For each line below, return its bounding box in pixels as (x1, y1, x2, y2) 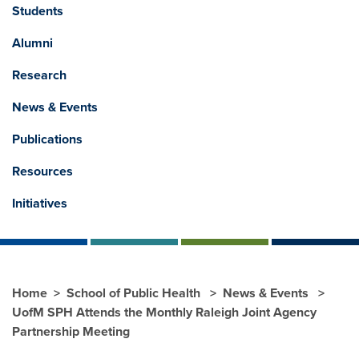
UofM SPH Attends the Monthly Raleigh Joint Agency (12, 304, 317, 321)
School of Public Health (67, 284, 204, 301)
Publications (12, 131, 83, 147)
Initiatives (12, 195, 67, 212)
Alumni (12, 34, 53, 51)
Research (12, 67, 67, 83)
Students (12, 2, 63, 19)
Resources (12, 163, 73, 179)
